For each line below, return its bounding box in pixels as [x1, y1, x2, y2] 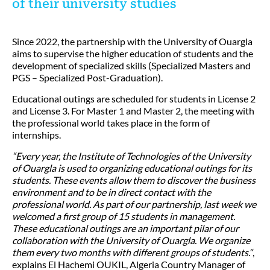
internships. [12, 129, 61, 140]
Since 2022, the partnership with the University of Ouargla [12, 36, 253, 47]
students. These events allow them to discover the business [12, 174, 256, 186]
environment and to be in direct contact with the [12, 186, 211, 198]
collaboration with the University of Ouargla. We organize [12, 234, 250, 246]
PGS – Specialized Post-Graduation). [12, 72, 163, 83]
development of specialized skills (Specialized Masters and [12, 60, 251, 71]
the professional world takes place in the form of [12, 117, 210, 128]
